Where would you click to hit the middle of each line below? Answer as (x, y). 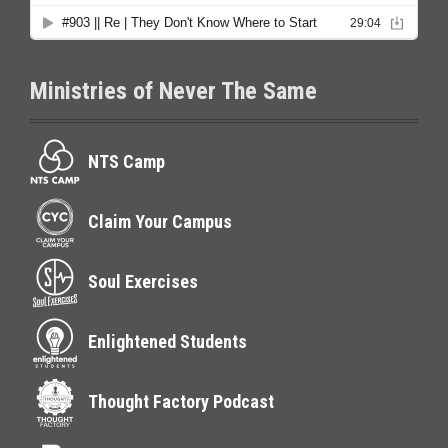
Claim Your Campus (160, 221)
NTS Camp (126, 161)
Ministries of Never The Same (173, 91)
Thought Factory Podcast (181, 401)
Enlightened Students (167, 341)
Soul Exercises (143, 281)
